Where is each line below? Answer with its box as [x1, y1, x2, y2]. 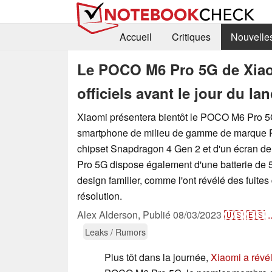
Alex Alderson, [77, 207, 143, 222]
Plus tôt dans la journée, [104, 250, 211, 264]
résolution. [77, 188, 122, 203]
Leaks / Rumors [85, 225, 146, 238]
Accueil [119, 30, 152, 44]
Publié [143, 207, 173, 222]
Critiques [171, 30, 211, 44]
